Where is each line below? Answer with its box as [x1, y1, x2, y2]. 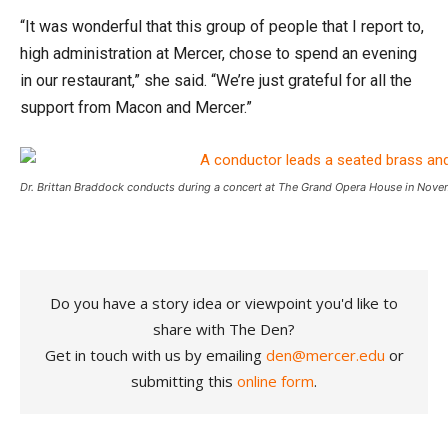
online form [237, 370, 314, 391]
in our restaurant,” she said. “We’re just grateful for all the [20, 70, 412, 90]
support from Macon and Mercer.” [20, 97, 252, 117]
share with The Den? [153, 318, 295, 339]
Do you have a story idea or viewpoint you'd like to [50, 292, 398, 313]
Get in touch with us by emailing [44, 344, 266, 365]
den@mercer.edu [265, 344, 385, 365]
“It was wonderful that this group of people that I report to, [20, 16, 424, 36]
